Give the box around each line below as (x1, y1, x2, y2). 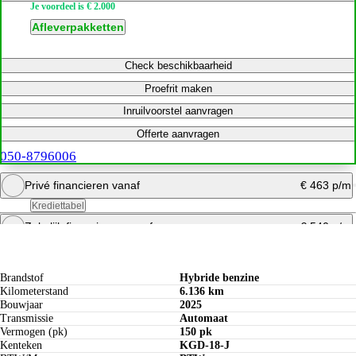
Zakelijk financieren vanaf (24, 219, 153, 233)
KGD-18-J (180, 339, 230, 352)
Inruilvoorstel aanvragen (123, 105, 233, 118)
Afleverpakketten (32, 21, 125, 34)
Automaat (180, 312, 229, 325)
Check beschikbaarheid (124, 60, 232, 72)
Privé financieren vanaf (24, 179, 140, 192)
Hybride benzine (180, 272, 260, 284)
